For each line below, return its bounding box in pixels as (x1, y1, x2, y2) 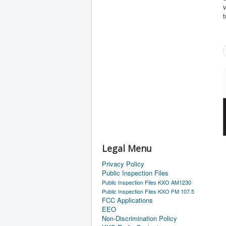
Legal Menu (102, 142, 152, 154)
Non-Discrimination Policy (102, 213, 177, 223)
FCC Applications (102, 195, 153, 205)
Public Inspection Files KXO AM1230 (102, 178, 191, 186)
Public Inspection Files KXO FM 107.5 (102, 187, 194, 195)
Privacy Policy (102, 159, 144, 168)
